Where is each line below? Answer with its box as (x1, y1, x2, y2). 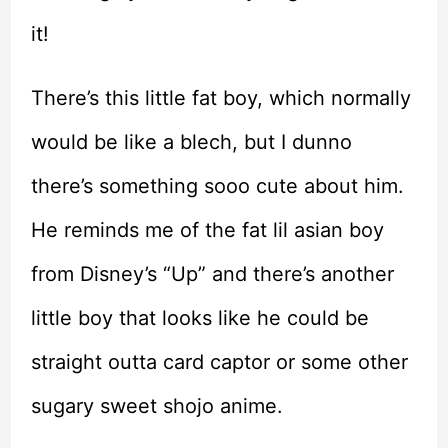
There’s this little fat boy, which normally (30, 86, 411, 111)
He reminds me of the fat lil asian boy (30, 218, 384, 243)
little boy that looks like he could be (30, 306, 369, 331)
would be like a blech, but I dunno (30, 130, 352, 155)
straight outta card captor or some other (30, 350, 408, 375)
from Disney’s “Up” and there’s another (30, 262, 394, 287)
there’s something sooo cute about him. (30, 174, 404, 199)
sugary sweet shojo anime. (30, 394, 283, 419)
